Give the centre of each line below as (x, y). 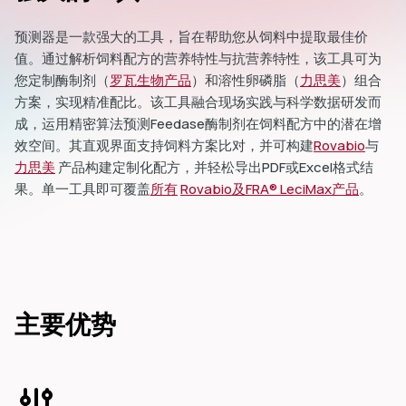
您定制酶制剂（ (62, 80)
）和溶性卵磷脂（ (246, 80)
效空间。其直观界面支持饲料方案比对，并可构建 (164, 145)
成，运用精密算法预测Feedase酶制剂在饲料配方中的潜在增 (198, 124)
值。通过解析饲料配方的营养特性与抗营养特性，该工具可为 (198, 58)
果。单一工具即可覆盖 (82, 189)
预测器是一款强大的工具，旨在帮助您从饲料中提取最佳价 (191, 37)
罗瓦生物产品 (150, 80)
